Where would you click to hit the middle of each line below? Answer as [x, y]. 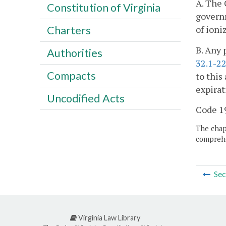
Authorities [74, 53]
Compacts [71, 75]
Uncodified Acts [86, 98]
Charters [69, 30]
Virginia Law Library [108, 217]
